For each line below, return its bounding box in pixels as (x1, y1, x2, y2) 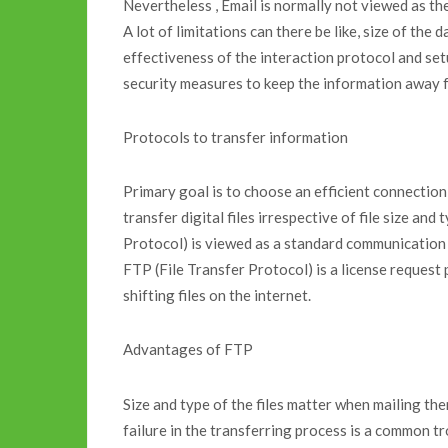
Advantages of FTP (123, 340, 253, 359)
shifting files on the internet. (123, 286, 311, 305)
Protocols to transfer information (123, 128, 348, 147)
